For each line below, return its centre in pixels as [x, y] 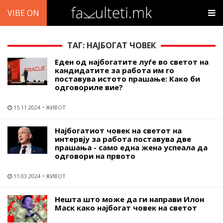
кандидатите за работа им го [114, 70]
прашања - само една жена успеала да [131, 147]
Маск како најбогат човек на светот [126, 208]
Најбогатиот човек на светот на [118, 130]
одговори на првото [95, 156]
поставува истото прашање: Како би [127, 79]
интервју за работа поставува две [123, 139]
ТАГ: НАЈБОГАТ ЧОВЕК [111, 45]
